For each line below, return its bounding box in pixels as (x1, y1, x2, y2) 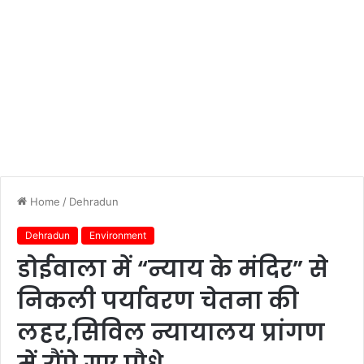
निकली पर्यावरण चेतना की (17, 285, 299, 317)
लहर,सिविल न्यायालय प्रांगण (17, 317, 325, 349)
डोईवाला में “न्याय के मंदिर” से (17, 253, 328, 285)
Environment (89, 229, 146, 241)
